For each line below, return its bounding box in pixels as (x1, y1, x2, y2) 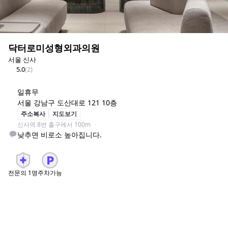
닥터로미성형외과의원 (8, 42, 100, 54)
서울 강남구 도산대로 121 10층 (17, 98, 117, 107)
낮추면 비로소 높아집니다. (17, 130, 102, 139)
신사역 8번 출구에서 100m (17, 120, 91, 129)
